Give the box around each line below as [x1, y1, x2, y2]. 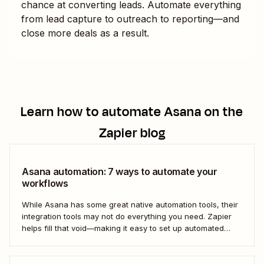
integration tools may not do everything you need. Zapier [22, 211, 232, 221]
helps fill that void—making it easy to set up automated [22, 223, 224, 233]
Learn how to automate [21, 102, 164, 121]
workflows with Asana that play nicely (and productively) [22, 235, 232, 245]
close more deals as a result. [21, 27, 149, 39]
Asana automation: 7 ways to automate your [22, 165, 217, 177]
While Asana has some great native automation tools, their [22, 199, 238, 209]
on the [202, 102, 243, 121]
